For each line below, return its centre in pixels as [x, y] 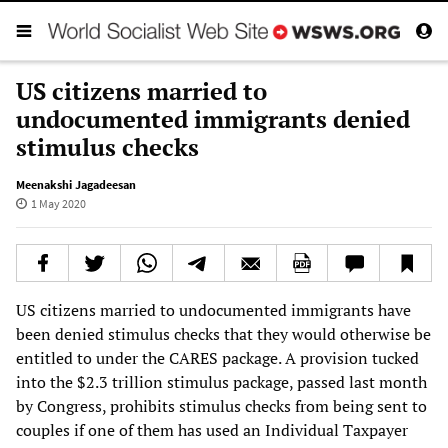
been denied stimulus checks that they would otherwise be [223, 333]
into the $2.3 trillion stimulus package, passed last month [221, 381]
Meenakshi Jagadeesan [76, 184]
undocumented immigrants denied [213, 118]
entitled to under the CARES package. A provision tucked [217, 357]
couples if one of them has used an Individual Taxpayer [212, 429]
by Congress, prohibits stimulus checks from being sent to [221, 405]
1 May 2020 [58, 203]
